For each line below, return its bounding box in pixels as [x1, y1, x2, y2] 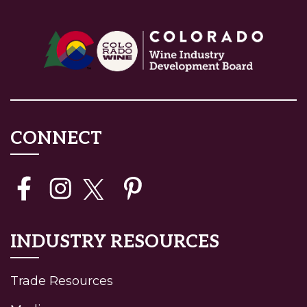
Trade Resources [10, 273, 113, 289]
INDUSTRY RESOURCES [10, 231, 219, 254]
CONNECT [10, 127, 102, 150]
